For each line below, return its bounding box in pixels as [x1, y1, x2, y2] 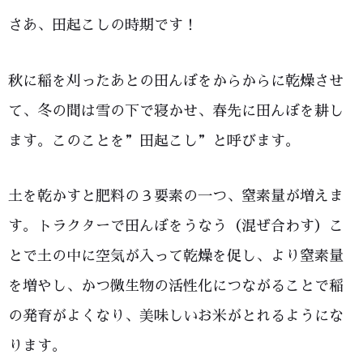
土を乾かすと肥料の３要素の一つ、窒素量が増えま [8, 189, 344, 204]
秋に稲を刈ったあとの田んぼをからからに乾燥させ [8, 73, 344, 88]
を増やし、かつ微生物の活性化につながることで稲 [8, 279, 344, 294]
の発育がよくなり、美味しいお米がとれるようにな [8, 309, 344, 324]
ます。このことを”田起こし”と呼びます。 [8, 133, 300, 148]
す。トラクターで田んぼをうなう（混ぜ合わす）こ [8, 219, 344, 234]
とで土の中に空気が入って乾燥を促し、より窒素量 [8, 249, 344, 264]
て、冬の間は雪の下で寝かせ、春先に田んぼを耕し [8, 103, 344, 118]
